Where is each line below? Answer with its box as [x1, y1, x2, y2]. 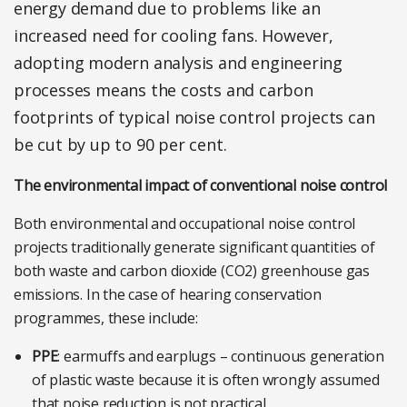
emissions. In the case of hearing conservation [14, 284, 322, 304]
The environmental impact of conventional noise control [14, 175, 388, 195]
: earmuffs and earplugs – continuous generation [57, 346, 385, 366]
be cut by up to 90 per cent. [14, 134, 227, 155]
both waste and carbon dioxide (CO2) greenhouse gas [14, 261, 370, 281]
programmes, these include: [14, 308, 198, 328]
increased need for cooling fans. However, [14, 25, 333, 46]
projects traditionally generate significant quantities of [14, 237, 375, 257]
